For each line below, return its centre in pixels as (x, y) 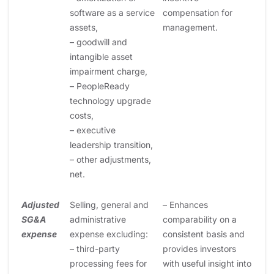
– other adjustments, (110, 159)
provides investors (199, 248)
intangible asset (101, 56)
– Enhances (185, 204)
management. (190, 27)
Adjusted (40, 204)
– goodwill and (98, 42)
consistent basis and (204, 234)
